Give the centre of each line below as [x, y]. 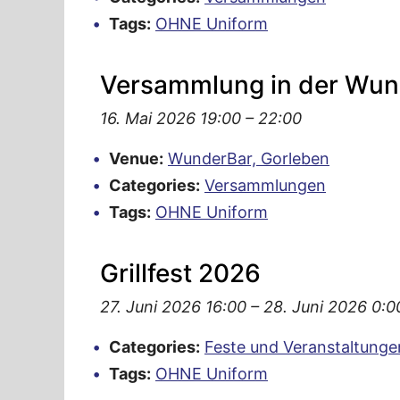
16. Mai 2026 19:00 [171, 118]
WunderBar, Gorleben [249, 158]
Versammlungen [265, 185]
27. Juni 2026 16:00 [173, 306]
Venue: [136, 158]
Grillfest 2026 [180, 273]
